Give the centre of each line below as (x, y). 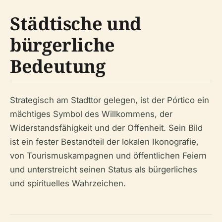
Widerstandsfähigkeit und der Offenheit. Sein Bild (106, 128)
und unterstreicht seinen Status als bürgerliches (104, 169)
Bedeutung (58, 66)
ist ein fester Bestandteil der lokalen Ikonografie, (104, 142)
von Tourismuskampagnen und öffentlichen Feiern (108, 156)
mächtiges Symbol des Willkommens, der (91, 114)
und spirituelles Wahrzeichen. (68, 183)
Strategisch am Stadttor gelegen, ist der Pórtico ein (110, 100)
